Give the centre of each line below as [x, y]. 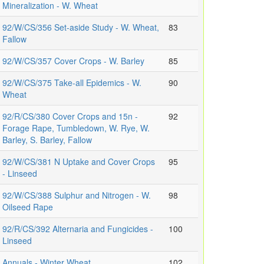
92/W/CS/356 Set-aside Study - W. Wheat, [81, 27]
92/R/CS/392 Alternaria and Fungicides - [78, 229]
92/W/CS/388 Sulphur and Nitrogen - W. [77, 195]
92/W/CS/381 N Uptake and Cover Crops [79, 162]
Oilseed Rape [28, 207]
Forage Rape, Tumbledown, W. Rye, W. [76, 128]
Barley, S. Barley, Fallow [47, 140]
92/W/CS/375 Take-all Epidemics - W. [72, 83]
